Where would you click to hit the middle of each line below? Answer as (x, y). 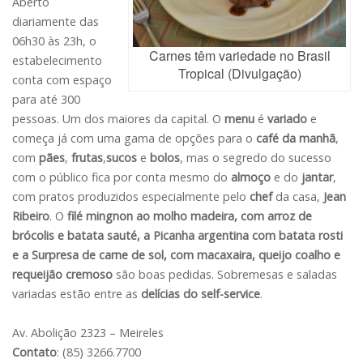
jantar (317, 177)
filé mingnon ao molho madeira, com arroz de (188, 216)
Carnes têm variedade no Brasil (239, 55)
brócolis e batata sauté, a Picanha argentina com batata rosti (177, 236)
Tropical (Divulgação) (239, 73)
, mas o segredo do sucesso (256, 158)
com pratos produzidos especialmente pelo (131, 197)
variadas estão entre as (77, 294)
